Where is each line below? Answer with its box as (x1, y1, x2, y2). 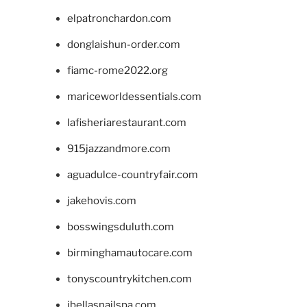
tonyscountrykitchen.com (66, 273, 192, 286)
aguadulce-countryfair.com (66, 169, 198, 182)
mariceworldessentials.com (66, 90, 201, 103)
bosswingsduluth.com (66, 221, 174, 234)
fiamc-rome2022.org (66, 64, 168, 77)
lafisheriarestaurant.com (66, 116, 186, 130)
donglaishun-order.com (66, 38, 180, 51)
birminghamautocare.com (66, 247, 193, 260)
